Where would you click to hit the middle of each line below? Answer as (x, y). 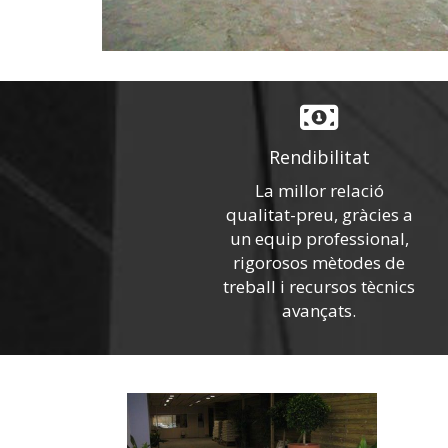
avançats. (319, 310)
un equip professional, (319, 238)
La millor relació (319, 190)
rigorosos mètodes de (319, 262)
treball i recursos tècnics (319, 286)
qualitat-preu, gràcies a (319, 214)
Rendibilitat (319, 157)
